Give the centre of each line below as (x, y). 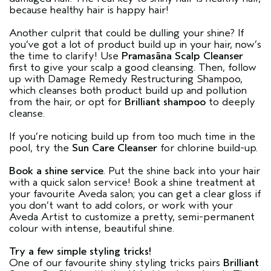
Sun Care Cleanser (115, 148)
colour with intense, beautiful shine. (92, 228)
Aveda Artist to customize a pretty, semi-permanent (132, 217)
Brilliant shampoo (165, 102)
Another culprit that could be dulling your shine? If (127, 33)
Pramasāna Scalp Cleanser (182, 56)
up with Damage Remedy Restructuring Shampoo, (126, 79)
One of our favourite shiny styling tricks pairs (116, 263)
